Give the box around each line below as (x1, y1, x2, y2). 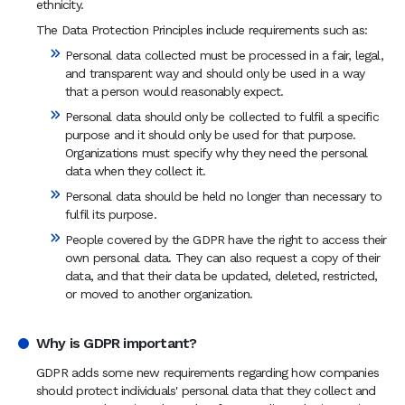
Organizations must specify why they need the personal (65, 146, 368, 160)
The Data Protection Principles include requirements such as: (36, 23, 368, 37)
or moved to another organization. (65, 287, 253, 301)
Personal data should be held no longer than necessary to (65, 189, 382, 203)
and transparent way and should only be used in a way (65, 66, 365, 80)
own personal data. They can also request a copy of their (65, 250, 381, 265)
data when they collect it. (65, 164, 206, 178)
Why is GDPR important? (36, 334, 197, 352)
